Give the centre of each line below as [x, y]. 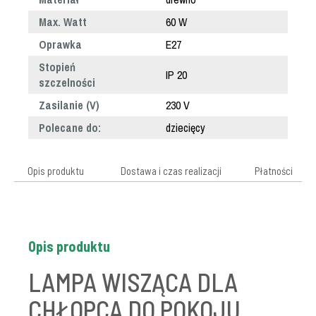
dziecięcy [186, 128]
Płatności [274, 171]
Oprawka [60, 44]
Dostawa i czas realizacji [171, 171]
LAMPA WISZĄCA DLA [133, 282]
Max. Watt [63, 22]
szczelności [67, 83]
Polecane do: [70, 128]
